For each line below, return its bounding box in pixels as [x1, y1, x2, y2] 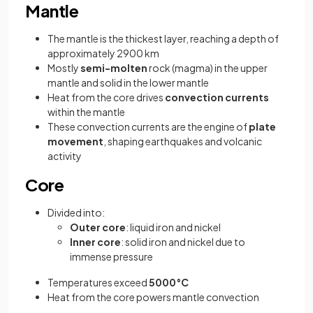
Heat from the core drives [48, 91, 165, 103]
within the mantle [48, 105, 125, 118]
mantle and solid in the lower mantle [48, 76, 209, 89]
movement [48, 135, 103, 147]
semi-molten [80, 61, 147, 74]
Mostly [48, 61, 80, 74]
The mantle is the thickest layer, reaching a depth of [48, 32, 279, 45]
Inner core [70, 235, 121, 248]
